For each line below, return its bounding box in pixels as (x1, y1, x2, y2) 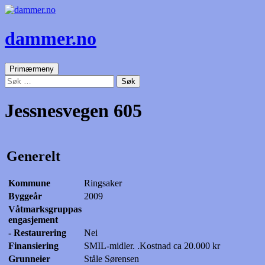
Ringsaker (84, 177, 122, 188)
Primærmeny (9, 64, 54, 73)
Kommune (8, 177, 50, 188)
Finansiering (8, 240, 59, 251)
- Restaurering (8, 227, 66, 238)
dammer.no (5, 28, 96, 50)
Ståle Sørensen (84, 253, 139, 264)
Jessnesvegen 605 (5, 100, 142, 122)
